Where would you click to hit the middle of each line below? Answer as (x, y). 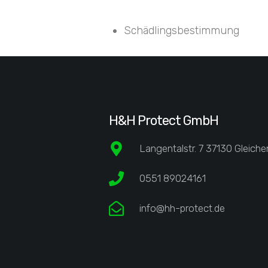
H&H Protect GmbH (164, 120)
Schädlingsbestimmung (182, 30)
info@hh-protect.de (182, 208)
